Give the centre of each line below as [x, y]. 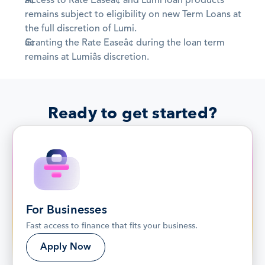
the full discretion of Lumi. [81, 29]
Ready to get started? [132, 114]
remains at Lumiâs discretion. [87, 58]
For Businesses [67, 210]
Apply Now [66, 248]
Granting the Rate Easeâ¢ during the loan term [125, 43]
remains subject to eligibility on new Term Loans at [133, 15]
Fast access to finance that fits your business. [112, 226]
